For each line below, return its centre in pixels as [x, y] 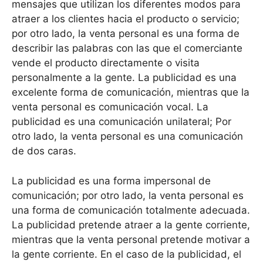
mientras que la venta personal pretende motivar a [131, 239]
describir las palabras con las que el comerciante [127, 48]
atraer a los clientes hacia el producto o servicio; [126, 19]
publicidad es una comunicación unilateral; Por [122, 122]
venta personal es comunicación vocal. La [110, 107]
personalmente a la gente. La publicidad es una [124, 78]
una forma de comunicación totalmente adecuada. [131, 210]
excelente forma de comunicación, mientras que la [131, 92]
